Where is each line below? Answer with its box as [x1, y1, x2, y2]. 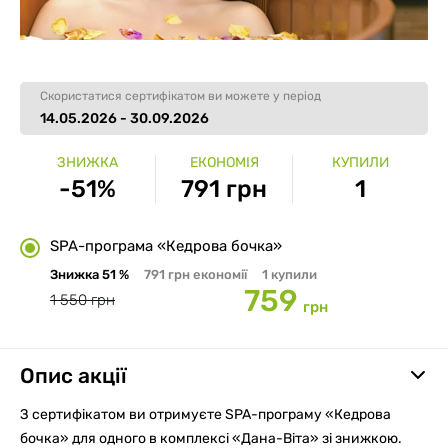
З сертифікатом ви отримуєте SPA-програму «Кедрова [20, 405, 391, 423]
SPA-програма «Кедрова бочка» [50, 236, 282, 255]
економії [193, 266, 247, 282]
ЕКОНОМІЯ [189, 153, 259, 171]
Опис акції [20, 362, 127, 388]
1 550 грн [50, 291, 115, 310]
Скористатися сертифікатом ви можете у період [40, 88, 321, 103]
